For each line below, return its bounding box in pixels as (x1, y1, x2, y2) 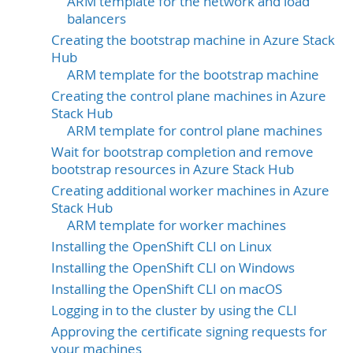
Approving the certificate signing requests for (51, 322, 327, 340)
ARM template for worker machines (67, 216, 286, 234)
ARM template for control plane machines (67, 121, 322, 139)
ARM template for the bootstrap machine (67, 66, 319, 84)
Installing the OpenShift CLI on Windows (51, 258, 295, 277)
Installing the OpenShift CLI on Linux (51, 237, 272, 255)
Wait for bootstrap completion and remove (51, 143, 314, 161)
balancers (67, 10, 126, 28)
